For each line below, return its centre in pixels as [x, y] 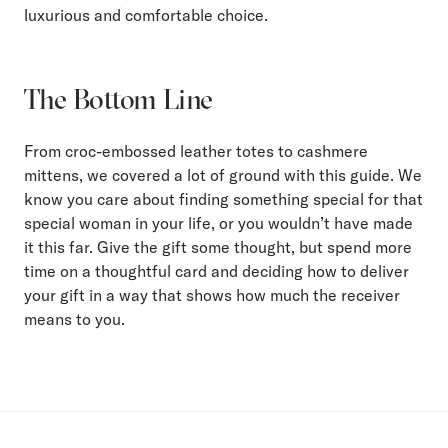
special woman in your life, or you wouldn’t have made [218, 222]
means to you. [74, 318]
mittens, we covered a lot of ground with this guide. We [223, 174]
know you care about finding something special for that [223, 198]
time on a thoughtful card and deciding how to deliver [216, 270]
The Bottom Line [118, 98]
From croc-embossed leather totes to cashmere [196, 150]
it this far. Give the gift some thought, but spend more [218, 246]
